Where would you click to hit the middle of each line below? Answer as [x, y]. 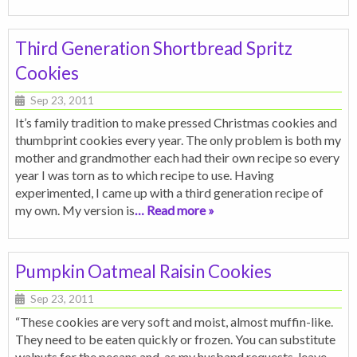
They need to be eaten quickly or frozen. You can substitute [175, 339]
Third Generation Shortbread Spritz [154, 48]
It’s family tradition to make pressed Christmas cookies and [176, 123]
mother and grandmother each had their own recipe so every [177, 158]
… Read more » [175, 210]
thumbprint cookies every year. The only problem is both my [178, 140]
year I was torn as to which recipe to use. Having [145, 175]
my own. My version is [75, 210]
